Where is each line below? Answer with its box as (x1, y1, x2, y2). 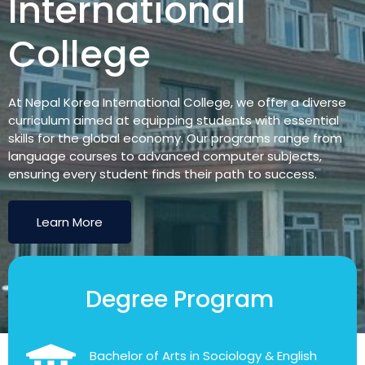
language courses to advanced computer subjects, (8, 147, 322, 165)
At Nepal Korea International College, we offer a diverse (8, 94, 346, 112)
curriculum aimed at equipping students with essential (8, 112, 339, 130)
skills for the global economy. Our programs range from (8, 130, 342, 147)
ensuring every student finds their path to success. (8, 165, 317, 183)
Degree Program (86, 284, 274, 316)
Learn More (37, 213, 103, 231)
